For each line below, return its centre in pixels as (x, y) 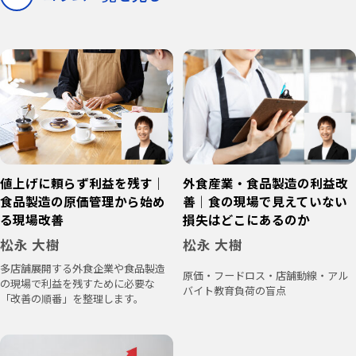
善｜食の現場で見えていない (265, 201)
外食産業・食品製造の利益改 (265, 183)
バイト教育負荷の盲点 (234, 291)
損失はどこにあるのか (246, 220)
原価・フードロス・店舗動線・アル (265, 276)
